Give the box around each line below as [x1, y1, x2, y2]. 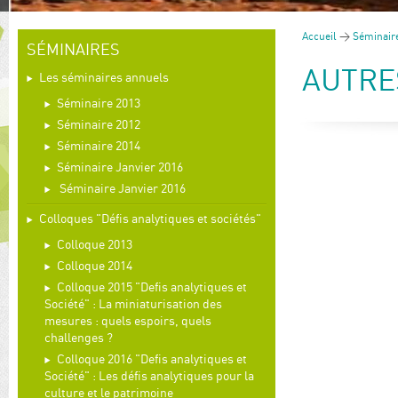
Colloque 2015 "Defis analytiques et [57, 279, 247, 294]
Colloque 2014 [57, 258, 132, 273]
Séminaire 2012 [57, 116, 140, 131]
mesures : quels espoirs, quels [44, 313, 211, 328]
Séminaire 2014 [57, 138, 140, 153]
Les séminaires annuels [39, 69, 169, 84]
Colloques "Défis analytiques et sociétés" [39, 211, 261, 226]
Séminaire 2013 [57, 95, 140, 110]
